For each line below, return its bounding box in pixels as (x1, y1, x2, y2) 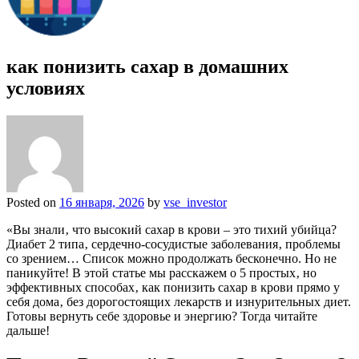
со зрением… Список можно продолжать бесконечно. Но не (6, 251, 337, 265)
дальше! (6, 323, 50, 337)
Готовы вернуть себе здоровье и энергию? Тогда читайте (6, 309, 317, 323)
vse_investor (163, 195, 227, 209)
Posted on (6, 195, 59, 209)
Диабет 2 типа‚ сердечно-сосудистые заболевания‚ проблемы (6, 236, 341, 251)
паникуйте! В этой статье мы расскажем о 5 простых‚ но (6, 265, 317, 280)
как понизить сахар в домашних (6, 55, 288, 77)
